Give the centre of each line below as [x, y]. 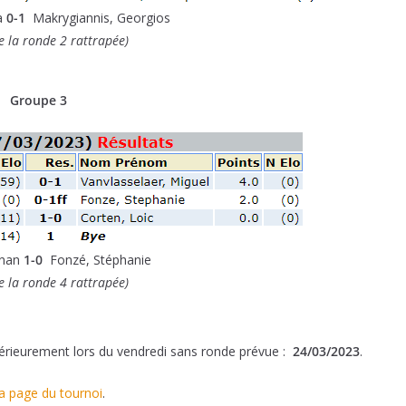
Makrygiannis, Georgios [98, 17]
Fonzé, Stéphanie [97, 259]
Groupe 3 [39, 100]
